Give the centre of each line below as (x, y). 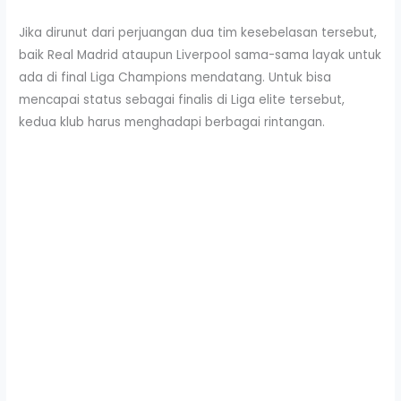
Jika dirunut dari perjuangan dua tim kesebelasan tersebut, (198, 32)
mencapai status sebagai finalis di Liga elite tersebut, (182, 99)
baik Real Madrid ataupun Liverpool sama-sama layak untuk (200, 55)
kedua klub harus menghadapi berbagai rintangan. (172, 122)
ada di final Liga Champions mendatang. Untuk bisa (175, 77)
